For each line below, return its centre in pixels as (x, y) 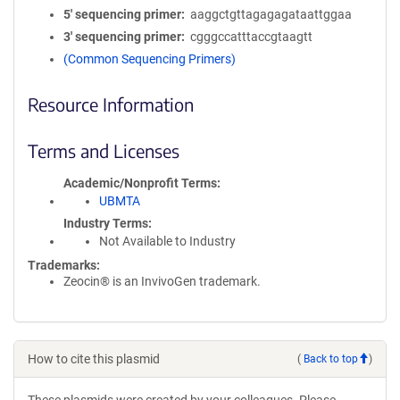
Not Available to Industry (167, 241)
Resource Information (111, 104)
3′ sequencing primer (122, 37)
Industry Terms (106, 223)
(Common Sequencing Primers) (150, 59)
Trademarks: (64, 265)
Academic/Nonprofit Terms (140, 183)
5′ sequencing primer (122, 14)
